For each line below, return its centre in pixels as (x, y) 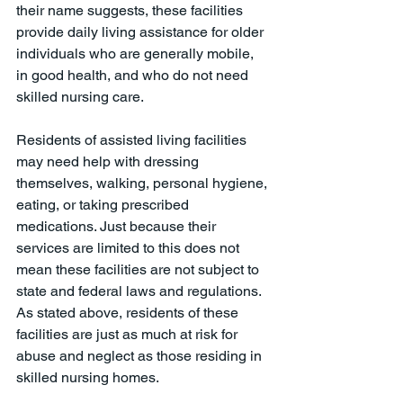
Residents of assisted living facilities (133, 140)
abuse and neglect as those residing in (141, 356)
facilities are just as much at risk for (129, 335)
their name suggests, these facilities (131, 11)
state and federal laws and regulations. (140, 291)
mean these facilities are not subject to (139, 270)
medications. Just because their (118, 227)
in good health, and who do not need (134, 76)
